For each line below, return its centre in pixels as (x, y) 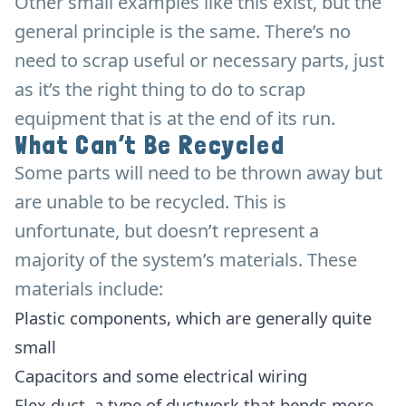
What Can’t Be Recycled (150, 145)
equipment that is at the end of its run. (175, 118)
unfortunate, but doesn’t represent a (167, 230)
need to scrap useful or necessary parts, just (199, 60)
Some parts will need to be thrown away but (198, 172)
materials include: (89, 288)
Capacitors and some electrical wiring (161, 375)
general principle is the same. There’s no (183, 31)
